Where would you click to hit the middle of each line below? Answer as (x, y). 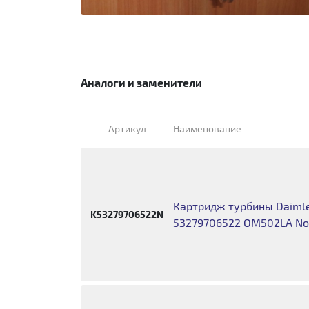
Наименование (208, 129)
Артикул (127, 129)
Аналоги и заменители (141, 82)
